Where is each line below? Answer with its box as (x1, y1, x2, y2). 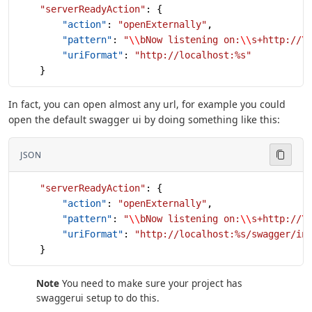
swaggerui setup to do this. (36, 291, 159, 305)
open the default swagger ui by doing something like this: (8, 113, 280, 127)
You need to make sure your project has (59, 276, 242, 290)
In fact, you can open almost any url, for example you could (8, 97, 286, 111)
